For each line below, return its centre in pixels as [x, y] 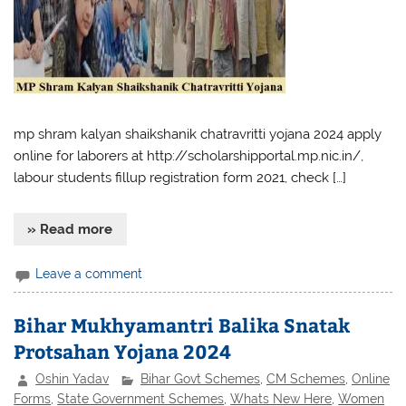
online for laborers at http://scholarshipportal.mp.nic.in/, [189, 156]
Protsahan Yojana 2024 [123, 352]
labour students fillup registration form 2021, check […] [180, 178]
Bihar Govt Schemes [201, 379]
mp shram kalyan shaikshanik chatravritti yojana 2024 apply [198, 135]
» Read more [70, 230]
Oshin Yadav [72, 379]
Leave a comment [89, 274]
